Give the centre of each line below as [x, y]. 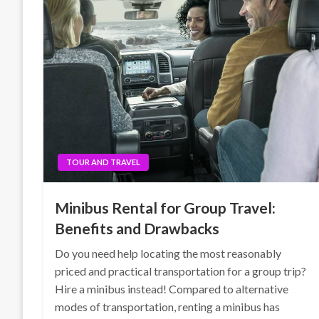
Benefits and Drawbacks [137, 228]
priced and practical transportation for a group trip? [181, 271]
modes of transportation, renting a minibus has [168, 307]
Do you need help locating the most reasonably [168, 253]
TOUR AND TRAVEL [104, 162]
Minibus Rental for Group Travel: [166, 208]
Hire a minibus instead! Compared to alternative [172, 289]
